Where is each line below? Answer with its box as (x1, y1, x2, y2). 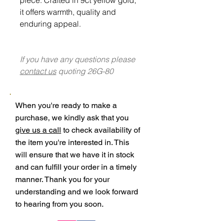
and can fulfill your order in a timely (15, 162, 137, 172)
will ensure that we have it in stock (15, 149, 134, 159)
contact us (20, 66, 56, 76)
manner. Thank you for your (15, 174, 110, 184)
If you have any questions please (20, 54, 135, 64)
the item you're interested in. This (15, 137, 129, 147)
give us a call (15, 125, 61, 135)
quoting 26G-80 (56, 66, 113, 76)
